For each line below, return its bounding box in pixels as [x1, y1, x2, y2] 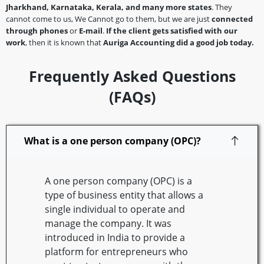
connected [212, 13, 253, 24]
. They [212, 1, 232, 12]
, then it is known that [25, 37, 103, 48]
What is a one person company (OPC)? [24, 134, 201, 147]
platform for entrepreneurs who [45, 245, 188, 258]
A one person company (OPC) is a [45, 174, 192, 187]
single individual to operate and [45, 202, 185, 216]
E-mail [79, 25, 103, 36]
